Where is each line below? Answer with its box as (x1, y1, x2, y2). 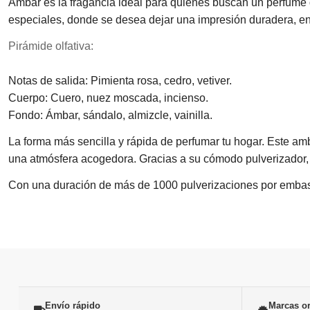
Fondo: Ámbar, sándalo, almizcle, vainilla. (8, 109, 212, 122)
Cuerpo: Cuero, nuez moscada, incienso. (8, 92, 208, 104)
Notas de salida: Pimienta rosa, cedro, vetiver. (8, 75, 232, 87)
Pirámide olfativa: (8, 40, 93, 53)
